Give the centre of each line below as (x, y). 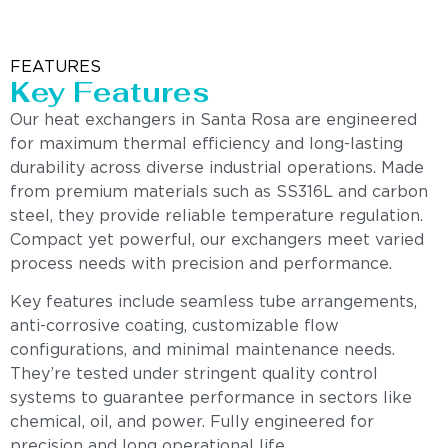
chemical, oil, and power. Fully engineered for (192, 423)
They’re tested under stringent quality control (194, 375)
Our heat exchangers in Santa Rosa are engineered (213, 121)
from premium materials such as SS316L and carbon (219, 193)
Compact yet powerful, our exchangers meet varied (217, 241)
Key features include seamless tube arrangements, (213, 303)
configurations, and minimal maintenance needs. (202, 351)
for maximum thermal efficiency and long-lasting (206, 145)
